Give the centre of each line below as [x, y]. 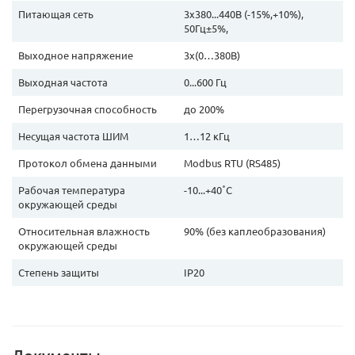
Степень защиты [59, 273]
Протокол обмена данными [88, 163]
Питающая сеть [56, 14]
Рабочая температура [72, 190]
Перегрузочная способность [88, 109]
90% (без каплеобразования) [255, 231]
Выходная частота [63, 82]
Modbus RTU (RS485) [232, 163]
